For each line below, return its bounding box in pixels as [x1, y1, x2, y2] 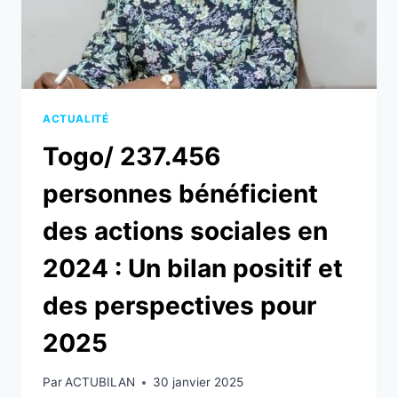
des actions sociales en [43, 215, 328, 246]
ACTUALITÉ [43, 111, 109, 125]
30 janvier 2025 [153, 375, 244, 390]
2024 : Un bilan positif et [43, 252, 343, 283]
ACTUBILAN [65, 375, 136, 390]
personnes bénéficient [43, 178, 318, 209]
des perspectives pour [43, 290, 316, 321]
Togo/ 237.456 [43, 140, 220, 171]
